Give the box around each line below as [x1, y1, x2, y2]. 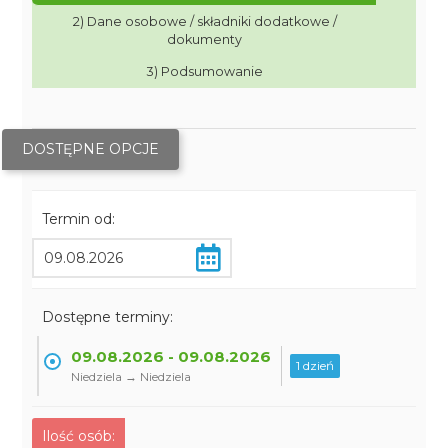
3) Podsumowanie [146, 64, 263, 79]
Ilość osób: [42, 427, 116, 445]
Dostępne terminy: [42, 308, 174, 326]
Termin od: [42, 210, 116, 228]
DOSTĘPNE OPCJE [22, 140, 160, 158]
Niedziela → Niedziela [71, 369, 192, 384]
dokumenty [167, 32, 243, 47]
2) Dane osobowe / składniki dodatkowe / [72, 14, 337, 29]
